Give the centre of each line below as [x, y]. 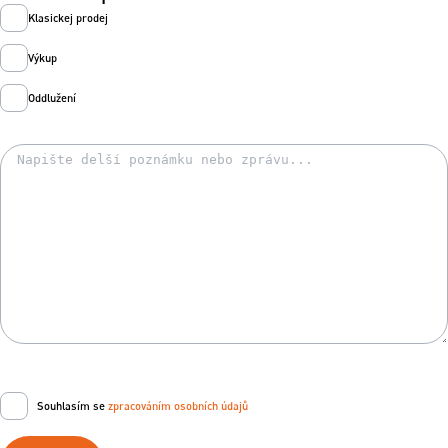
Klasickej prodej [68, 18]
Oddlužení [52, 98]
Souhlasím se [66, 406]
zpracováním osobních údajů [176, 406]
